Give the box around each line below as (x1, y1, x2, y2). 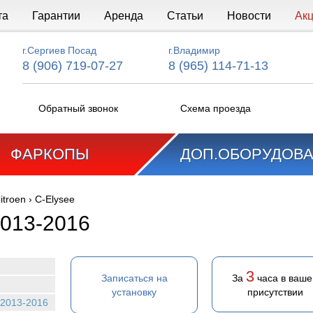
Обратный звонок (38, 103, 118, 114)
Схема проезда (180, 103, 251, 114)
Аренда (103, 10, 143, 22)
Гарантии (31, 10, 80, 22)
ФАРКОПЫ (10, 145, 89, 163)
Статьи (166, 10, 203, 22)
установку (112, 286, 156, 298)
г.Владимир (168, 45, 220, 56)
